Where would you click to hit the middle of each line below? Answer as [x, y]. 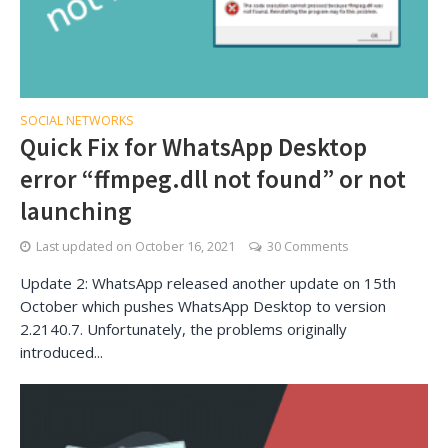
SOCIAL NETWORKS [77, 120]
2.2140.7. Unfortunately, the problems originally [183, 328]
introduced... [61, 351]
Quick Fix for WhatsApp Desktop [193, 146]
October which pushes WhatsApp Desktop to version [203, 305]
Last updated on [85, 246]
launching [76, 210]
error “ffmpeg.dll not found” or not [213, 178]
